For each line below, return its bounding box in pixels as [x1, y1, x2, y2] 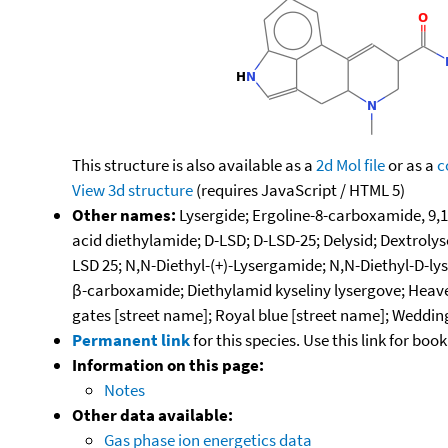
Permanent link [72, 328, 190, 351]
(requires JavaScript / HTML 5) [193, 178, 405, 201]
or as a [385, 153, 437, 176]
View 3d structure [72, 178, 193, 201]
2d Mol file [316, 153, 385, 176]
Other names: [72, 203, 176, 226]
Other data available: [72, 403, 233, 426]
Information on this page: [72, 353, 264, 376]
